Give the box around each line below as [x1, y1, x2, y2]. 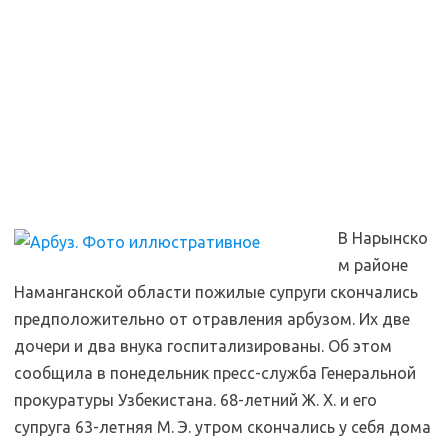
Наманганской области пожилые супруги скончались [14, 283, 418, 301]
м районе [338, 256, 408, 274]
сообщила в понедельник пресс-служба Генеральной [14, 364, 416, 382]
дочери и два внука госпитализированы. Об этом [14, 337, 392, 355]
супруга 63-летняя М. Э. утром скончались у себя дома [14, 418, 431, 436]
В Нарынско [338, 229, 428, 247]
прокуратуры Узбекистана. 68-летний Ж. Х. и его [14, 391, 377, 409]
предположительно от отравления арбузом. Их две [14, 310, 410, 328]
